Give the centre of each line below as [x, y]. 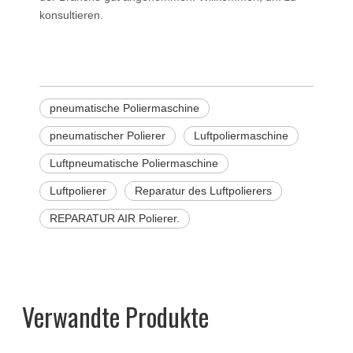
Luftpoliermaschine [241, 136]
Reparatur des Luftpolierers [203, 191]
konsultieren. [71, 15]
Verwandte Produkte [115, 316]
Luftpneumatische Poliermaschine [134, 163]
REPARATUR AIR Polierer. [115, 218]
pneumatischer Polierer [108, 136]
